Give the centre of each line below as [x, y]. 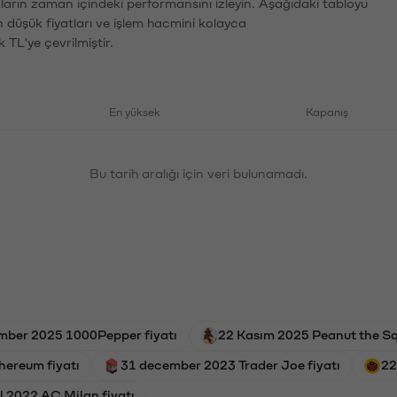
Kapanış [327, 111]
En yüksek [135, 111]
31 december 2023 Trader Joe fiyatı [230, 364]
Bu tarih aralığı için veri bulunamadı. [198, 172]
